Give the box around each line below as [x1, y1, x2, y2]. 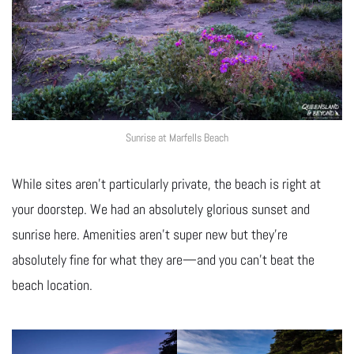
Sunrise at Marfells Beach [126, 130, 228, 145]
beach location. [12, 275, 92, 294]
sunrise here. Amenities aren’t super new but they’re [12, 224, 288, 243]
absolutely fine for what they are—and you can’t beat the [12, 250, 314, 269]
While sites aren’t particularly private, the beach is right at [12, 174, 321, 193]
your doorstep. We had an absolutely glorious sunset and [12, 199, 310, 218]
